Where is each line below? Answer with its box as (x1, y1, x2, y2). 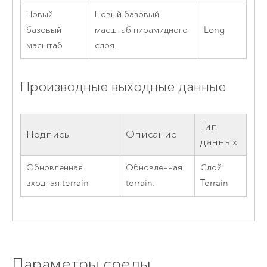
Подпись (26, 128, 69, 141)
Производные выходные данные (20, 77, 226, 95)
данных (200, 136, 237, 149)
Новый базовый (94, 9, 159, 21)
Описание (125, 128, 177, 141)
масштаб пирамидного (94, 24, 188, 36)
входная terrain (26, 178, 89, 190)
